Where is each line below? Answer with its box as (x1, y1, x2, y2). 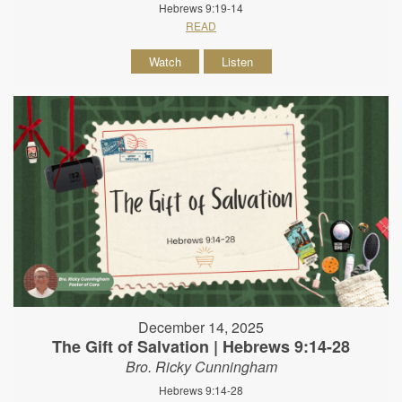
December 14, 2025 (138, 317, 264, 338)
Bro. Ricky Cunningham (125, 356, 277, 378)
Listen (222, 52, 253, 70)
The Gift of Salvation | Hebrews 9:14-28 (52, 335, 350, 359)
